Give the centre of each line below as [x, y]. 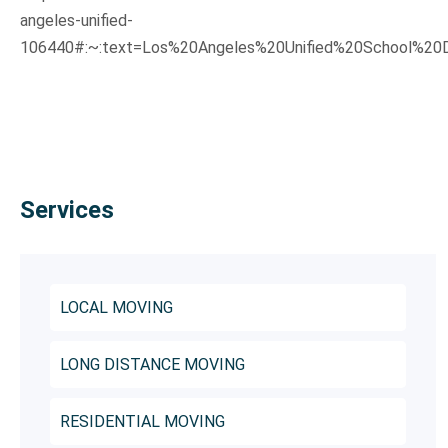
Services [66, 210]
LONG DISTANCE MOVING [152, 365]
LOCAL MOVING [116, 308]
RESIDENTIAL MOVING [142, 422]
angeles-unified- [76, 21]
